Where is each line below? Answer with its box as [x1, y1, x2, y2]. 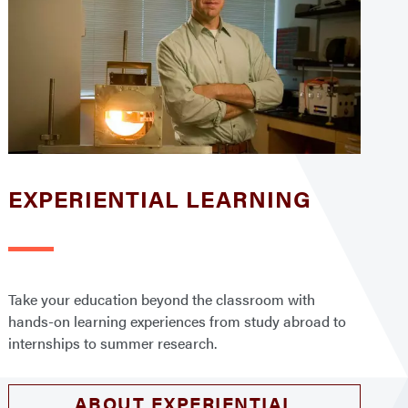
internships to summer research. [8, 331, 218, 353]
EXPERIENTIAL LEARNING [8, 181, 312, 214]
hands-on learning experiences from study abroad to [8, 310, 347, 331]
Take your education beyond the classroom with [8, 288, 316, 310]
